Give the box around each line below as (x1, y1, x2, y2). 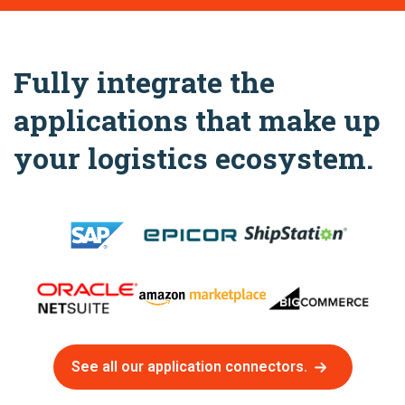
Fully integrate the (14, 62, 275, 101)
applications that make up (14, 100, 381, 139)
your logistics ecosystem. (14, 138, 373, 177)
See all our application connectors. (71, 358, 307, 376)
